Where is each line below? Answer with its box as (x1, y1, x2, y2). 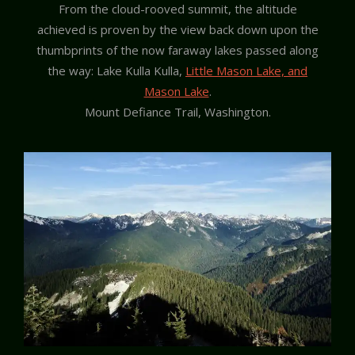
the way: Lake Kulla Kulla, (48, 62, 185, 78)
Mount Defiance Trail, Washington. (84, 103, 271, 120)
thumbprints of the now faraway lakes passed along (36, 41, 319, 58)
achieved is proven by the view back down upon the (36, 21, 319, 37)
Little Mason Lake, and (185, 62, 307, 78)
